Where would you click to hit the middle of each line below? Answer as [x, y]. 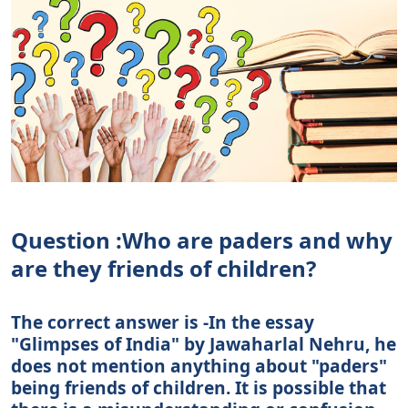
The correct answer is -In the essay [163, 321]
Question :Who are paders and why [202, 240]
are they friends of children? [163, 268]
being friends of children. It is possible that [199, 387]
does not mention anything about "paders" [199, 365]
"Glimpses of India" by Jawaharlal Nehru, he [204, 343]
